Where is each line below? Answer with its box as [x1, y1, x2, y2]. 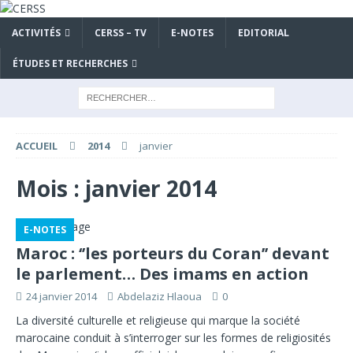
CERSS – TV [95, 26, 147, 39]
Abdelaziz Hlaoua [117, 289, 202, 303]
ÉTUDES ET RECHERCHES [13, 57, 128, 70]
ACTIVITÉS [12, 26, 61, 39]
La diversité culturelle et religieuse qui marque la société [16, 313, 300, 328]
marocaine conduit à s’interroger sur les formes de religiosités [16, 330, 331, 345]
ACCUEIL [16, 139, 58, 153]
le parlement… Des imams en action [16, 263, 309, 284]
